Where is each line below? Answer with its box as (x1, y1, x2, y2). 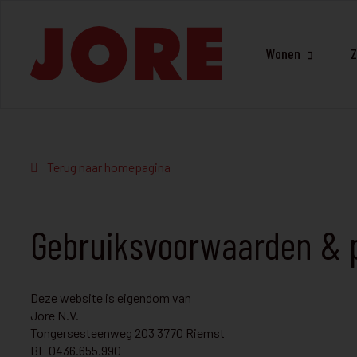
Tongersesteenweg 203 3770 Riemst (30, 325, 225, 340)
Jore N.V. (30, 308, 79, 323)
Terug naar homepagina (45, 159, 171, 175)
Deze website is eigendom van (30, 290, 191, 305)
